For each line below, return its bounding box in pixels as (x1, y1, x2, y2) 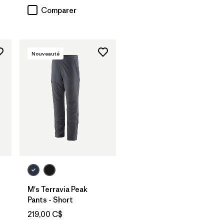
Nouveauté (31, 50, 59, 57)
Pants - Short (27, 194, 73, 204)
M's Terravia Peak (27, 184, 87, 194)
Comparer (41, 5, 76, 15)
